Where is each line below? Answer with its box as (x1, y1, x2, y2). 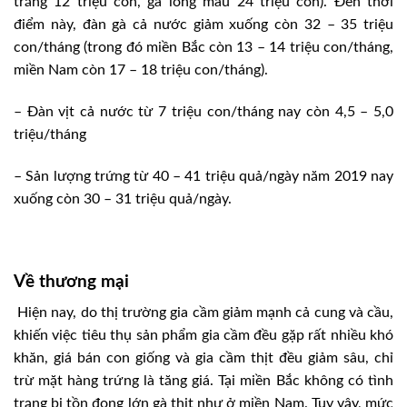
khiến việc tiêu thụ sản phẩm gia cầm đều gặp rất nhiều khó (14, 328, 393, 343)
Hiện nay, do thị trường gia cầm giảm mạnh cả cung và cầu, (14, 305, 393, 321)
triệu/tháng (14, 127, 86, 143)
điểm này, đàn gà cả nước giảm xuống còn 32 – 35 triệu (14, 17, 393, 33)
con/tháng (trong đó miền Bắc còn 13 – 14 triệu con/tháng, (14, 40, 393, 55)
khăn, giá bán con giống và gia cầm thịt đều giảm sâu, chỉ (14, 351, 393, 366)
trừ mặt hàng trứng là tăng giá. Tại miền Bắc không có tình (14, 373, 393, 389)
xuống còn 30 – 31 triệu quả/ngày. (14, 192, 232, 207)
